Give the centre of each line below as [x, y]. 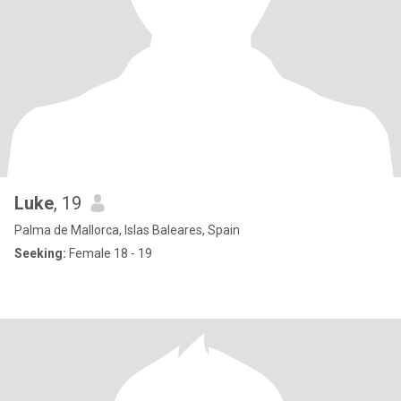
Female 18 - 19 [109, 253]
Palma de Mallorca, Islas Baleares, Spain [127, 230]
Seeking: [40, 253]
